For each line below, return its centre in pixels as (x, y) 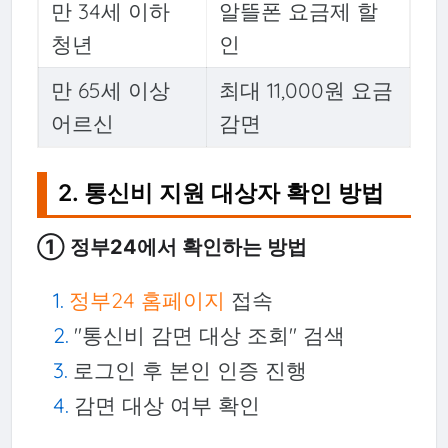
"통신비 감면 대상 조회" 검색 (209, 334)
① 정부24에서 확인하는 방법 (171, 246)
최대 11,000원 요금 (305, 89)
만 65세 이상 (110, 89)
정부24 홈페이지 (146, 299)
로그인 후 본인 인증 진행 (189, 369)
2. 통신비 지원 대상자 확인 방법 (221, 193)
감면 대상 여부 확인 (166, 404)
